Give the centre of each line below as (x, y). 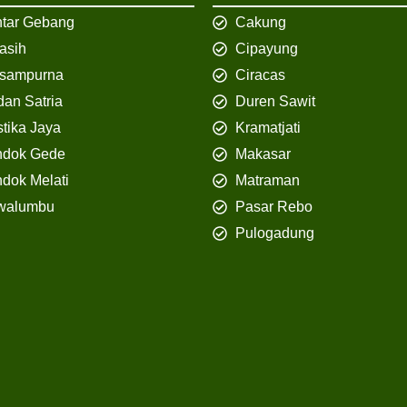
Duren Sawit (275, 102)
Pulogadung (275, 233)
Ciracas (260, 75)
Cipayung (267, 49)
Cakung (261, 23)
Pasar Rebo (274, 207)
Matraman (268, 181)
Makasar (263, 154)
